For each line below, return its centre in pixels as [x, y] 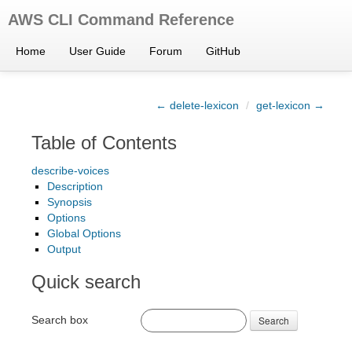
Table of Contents [104, 143]
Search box [60, 319]
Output [64, 249]
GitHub [223, 51]
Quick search [86, 282]
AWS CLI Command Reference [121, 20]
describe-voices [70, 170]
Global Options [84, 233]
